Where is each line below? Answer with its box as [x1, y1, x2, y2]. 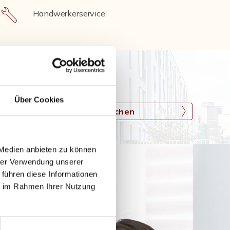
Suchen [104, 106, 135, 117]
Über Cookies [14, 95, 64, 104]
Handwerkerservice [33, 8, 105, 18]
